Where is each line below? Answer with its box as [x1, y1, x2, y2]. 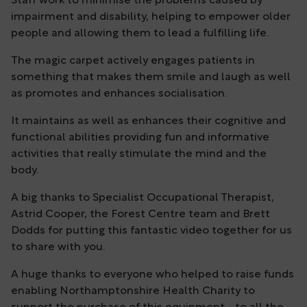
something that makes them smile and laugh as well [11, 72, 291, 84]
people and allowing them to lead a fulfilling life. [11, 28, 269, 40]
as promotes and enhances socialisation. [11, 88, 227, 100]
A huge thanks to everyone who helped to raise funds [11, 269, 294, 281]
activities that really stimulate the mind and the [11, 149, 267, 160]
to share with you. [11, 242, 105, 254]
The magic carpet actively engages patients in [11, 56, 255, 67]
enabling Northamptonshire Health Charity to [11, 286, 255, 297]
